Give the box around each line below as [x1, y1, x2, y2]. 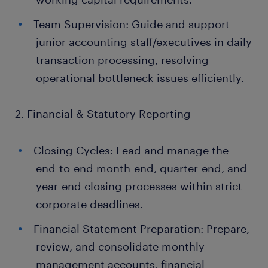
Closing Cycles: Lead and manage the [33, 144, 229, 157]
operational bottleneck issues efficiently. [36, 71, 244, 84]
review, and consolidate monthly [36, 240, 205, 253]
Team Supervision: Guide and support [33, 17, 230, 31]
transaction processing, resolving [36, 53, 209, 66]
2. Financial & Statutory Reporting [15, 107, 191, 120]
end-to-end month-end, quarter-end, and [36, 162, 247, 175]
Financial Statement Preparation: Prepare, [33, 222, 249, 235]
